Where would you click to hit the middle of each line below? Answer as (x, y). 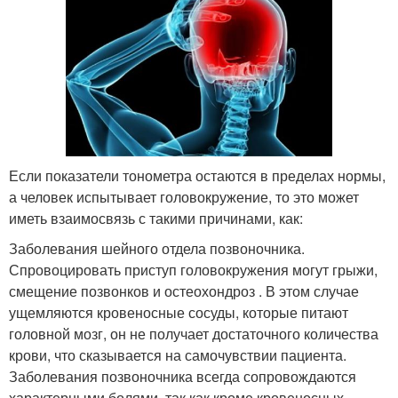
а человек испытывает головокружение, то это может (184, 196)
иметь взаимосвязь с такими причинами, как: (156, 218)
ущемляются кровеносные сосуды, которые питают (179, 312)
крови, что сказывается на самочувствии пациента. (178, 354)
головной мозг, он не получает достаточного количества (194, 333)
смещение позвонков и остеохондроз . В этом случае (184, 291)
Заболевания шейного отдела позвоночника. (157, 248)
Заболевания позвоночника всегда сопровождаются (183, 376)
